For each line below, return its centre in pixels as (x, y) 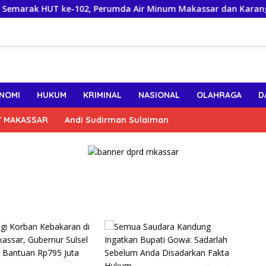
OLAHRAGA (219, 95)
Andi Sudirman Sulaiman (117, 120)
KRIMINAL (102, 95)
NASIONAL (159, 95)
